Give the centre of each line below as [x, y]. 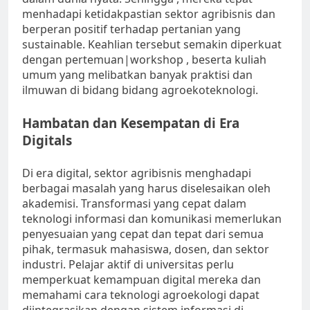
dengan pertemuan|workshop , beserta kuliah [144, 60]
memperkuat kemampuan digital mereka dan [142, 280]
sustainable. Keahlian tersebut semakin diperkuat [152, 45]
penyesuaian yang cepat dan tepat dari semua [143, 234]
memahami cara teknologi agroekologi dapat [141, 295]
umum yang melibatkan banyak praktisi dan [137, 75]
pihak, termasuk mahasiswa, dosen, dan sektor [146, 249]
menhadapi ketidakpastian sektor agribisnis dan [149, 14]
